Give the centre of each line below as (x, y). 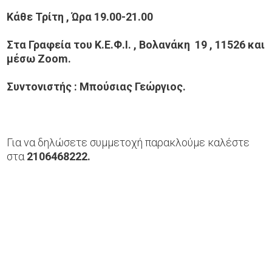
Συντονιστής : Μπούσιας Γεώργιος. (97, 86)
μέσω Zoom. (40, 58)
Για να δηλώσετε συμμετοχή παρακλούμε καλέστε (128, 142)
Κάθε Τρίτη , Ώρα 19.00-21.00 (81, 16)
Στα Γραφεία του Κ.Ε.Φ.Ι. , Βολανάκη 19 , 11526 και (136, 44)
